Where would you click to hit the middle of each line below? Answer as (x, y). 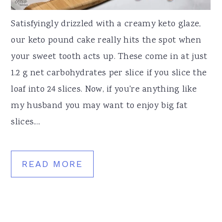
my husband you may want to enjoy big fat (99, 106)
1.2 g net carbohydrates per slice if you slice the (109, 74)
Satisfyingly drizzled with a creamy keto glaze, (106, 25)
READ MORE (53, 164)
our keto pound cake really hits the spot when (106, 41)
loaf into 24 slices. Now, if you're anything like (104, 90)
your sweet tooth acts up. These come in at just (109, 57)
